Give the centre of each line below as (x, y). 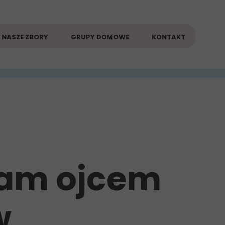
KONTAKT (168, 37)
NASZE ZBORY (25, 37)
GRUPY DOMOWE (100, 37)
